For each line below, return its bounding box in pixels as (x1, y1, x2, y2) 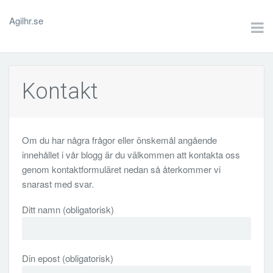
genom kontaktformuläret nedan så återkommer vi (21, 163, 221, 176)
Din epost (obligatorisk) (21, 252, 113, 265)
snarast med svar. (21, 177, 94, 191)
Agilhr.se (9, 14, 43, 27)
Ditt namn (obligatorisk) (21, 203, 114, 216)
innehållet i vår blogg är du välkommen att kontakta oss (21, 148, 240, 161)
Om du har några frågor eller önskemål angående (21, 133, 217, 147)
